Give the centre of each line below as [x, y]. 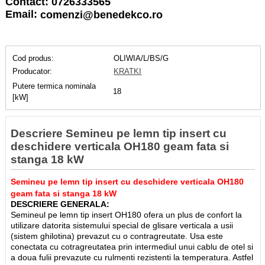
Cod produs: [33, 58]
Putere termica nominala [54, 86]
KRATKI [128, 72]
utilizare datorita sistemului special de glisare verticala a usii [122, 225]
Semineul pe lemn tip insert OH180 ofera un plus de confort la [127, 214]
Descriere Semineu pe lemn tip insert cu [119, 134]
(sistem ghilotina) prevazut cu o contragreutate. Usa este [117, 236]
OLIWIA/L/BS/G [141, 58]
